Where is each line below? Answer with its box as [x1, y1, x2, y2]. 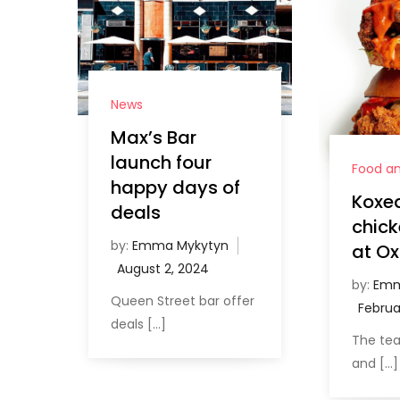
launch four [111, 150, 212, 176]
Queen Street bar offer [111, 292, 255, 311]
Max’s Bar [111, 125, 197, 151]
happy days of [111, 175, 241, 201]
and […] [351, 354, 398, 372]
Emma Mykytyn [132, 237, 229, 255]
